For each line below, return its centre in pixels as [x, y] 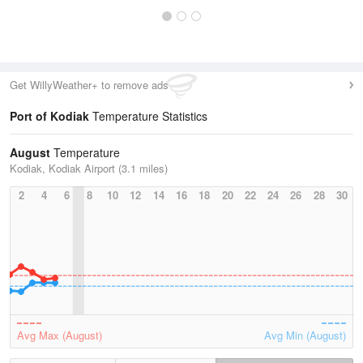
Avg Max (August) [60, 335]
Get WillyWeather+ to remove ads [89, 85]
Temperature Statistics [148, 116]
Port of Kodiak [49, 116]
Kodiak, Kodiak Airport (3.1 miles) [89, 168]
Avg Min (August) [305, 335]
